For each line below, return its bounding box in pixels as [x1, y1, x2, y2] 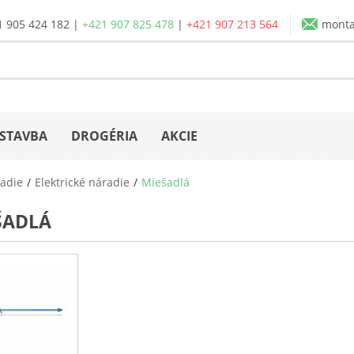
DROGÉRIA [71, 126, 137, 145]
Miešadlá [141, 174, 190, 190]
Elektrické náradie [34, 174, 130, 190]
